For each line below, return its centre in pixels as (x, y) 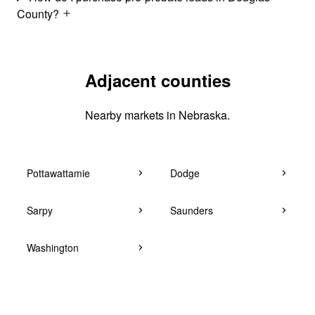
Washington (53, 247)
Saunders (192, 210)
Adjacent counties (157, 80)
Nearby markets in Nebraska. (157, 115)
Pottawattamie (58, 173)
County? (39, 14)
